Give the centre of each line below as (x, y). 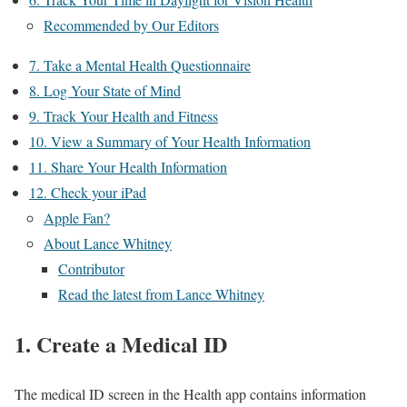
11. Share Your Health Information (128, 167)
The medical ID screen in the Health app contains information (190, 393)
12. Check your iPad (88, 192)
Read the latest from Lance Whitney (161, 294)
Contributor (91, 268)
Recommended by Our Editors (131, 25)
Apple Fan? (77, 218)
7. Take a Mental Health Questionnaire (140, 65)
